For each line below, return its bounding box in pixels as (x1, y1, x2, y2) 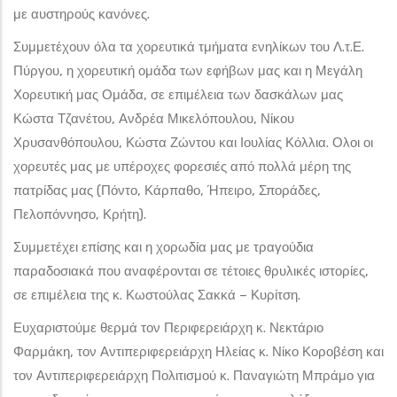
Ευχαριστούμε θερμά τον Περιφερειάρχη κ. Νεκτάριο (13, 319, 323, 336)
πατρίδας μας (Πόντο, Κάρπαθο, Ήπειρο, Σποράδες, (13, 182, 321, 198)
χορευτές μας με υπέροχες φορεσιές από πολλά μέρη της (13, 158, 351, 175)
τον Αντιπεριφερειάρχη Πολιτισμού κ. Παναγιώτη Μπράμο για (13, 367, 375, 384)
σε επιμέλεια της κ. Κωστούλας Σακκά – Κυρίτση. (13, 286, 300, 303)
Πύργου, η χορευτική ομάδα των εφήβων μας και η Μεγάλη (13, 62, 362, 79)
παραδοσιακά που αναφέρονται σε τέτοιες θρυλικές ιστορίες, (13, 262, 369, 279)
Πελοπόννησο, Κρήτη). (13, 206, 146, 222)
